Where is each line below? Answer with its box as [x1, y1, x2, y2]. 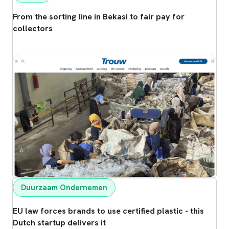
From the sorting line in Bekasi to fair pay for [13, 11, 185, 22]
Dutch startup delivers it [13, 217, 106, 228]
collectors [13, 22, 53, 34]
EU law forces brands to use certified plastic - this [13, 205, 204, 216]
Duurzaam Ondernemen [21, 182, 107, 193]
